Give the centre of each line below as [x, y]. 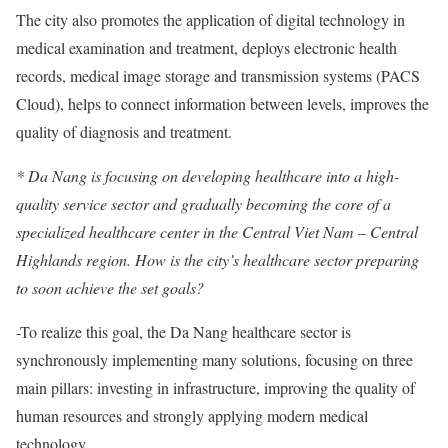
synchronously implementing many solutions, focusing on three [214, 359]
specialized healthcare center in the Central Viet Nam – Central [217, 231]
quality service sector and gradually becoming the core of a [203, 203]
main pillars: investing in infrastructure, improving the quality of [215, 387]
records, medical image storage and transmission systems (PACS [218, 75]
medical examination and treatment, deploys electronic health [206, 47]
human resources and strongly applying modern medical [192, 415]
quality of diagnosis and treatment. [124, 131]
